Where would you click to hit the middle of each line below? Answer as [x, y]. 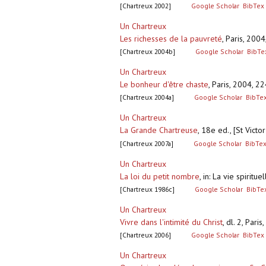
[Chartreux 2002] [145, 6]
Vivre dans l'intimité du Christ [171, 222]
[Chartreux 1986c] [147, 189]
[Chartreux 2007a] [147, 144]
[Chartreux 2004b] [148, 52]
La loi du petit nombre [160, 177]
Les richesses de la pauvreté [171, 39]
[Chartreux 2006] [145, 235]
